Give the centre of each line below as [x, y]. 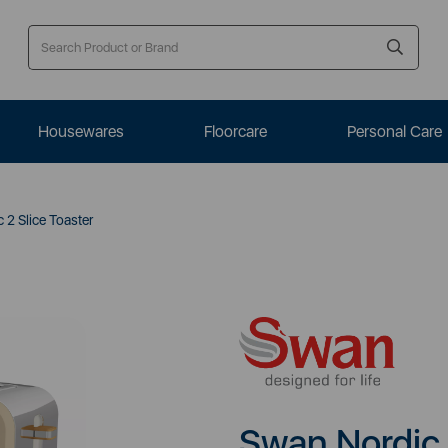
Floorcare [235, 131]
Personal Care [394, 131]
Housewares [81, 131]
